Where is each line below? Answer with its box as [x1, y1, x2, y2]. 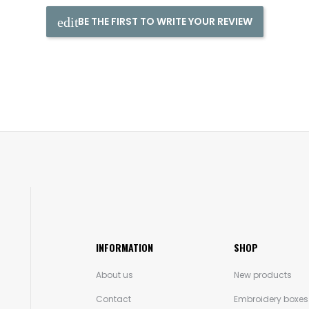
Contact [96, 293, 131, 306]
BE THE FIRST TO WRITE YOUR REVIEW [77, 14, 252, 29]
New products [234, 269, 292, 281]
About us [96, 269, 133, 281]
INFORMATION [96, 240, 153, 255]
